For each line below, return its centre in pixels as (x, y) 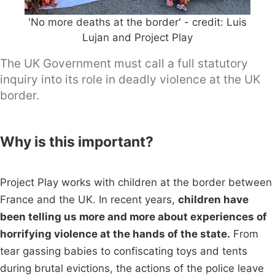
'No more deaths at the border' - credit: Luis (137, 22)
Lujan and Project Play (137, 38)
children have (213, 200)
